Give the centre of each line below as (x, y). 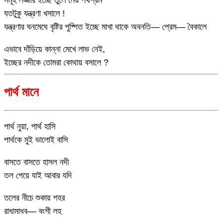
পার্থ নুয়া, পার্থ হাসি (30, 126)
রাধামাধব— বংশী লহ (33, 211)
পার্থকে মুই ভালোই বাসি (36, 140)
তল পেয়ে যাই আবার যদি (38, 175)
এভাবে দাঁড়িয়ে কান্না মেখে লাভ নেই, (55, 49)
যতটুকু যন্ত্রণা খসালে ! (34, 13)
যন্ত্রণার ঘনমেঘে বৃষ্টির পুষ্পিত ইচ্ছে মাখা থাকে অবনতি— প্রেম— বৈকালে (105, 27)
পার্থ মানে (21, 92)
